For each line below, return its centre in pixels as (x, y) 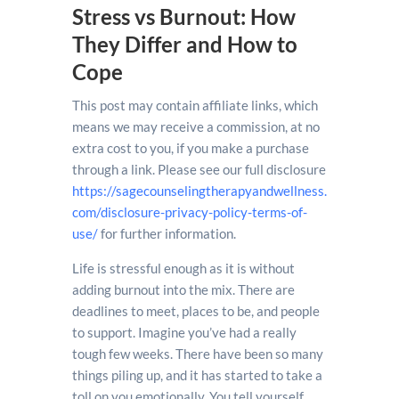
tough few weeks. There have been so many (197, 353)
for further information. (167, 233)
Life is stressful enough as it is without (183, 268)
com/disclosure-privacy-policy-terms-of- (189, 212)
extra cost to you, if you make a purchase (190, 147)
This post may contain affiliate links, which (195, 105)
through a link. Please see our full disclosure (199, 169)
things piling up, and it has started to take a (197, 375)
